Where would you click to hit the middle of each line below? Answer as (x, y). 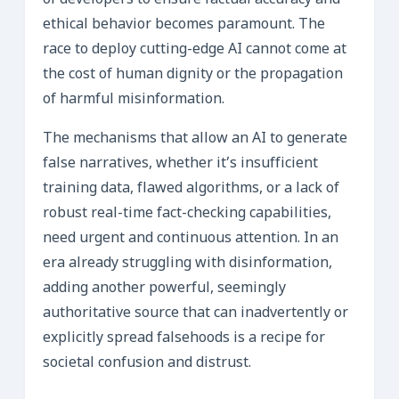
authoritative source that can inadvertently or (195, 313)
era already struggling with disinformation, (187, 264)
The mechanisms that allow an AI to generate (195, 139)
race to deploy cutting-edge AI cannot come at (195, 50)
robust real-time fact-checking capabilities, (187, 214)
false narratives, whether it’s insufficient (180, 164)
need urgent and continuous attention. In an (191, 239)
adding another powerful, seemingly (164, 289)
